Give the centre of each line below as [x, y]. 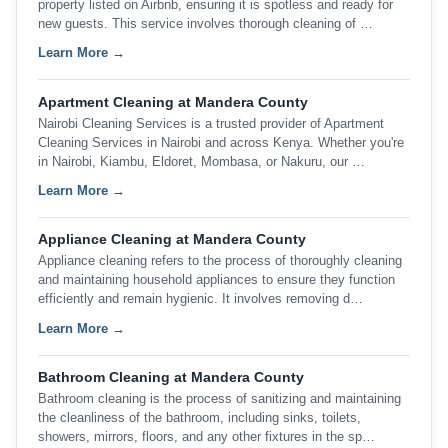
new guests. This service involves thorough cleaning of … [205, 23]
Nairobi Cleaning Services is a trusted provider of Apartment [210, 123]
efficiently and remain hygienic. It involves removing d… [200, 299]
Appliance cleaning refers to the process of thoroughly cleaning [219, 261]
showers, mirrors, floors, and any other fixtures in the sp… [206, 437]
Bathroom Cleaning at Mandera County [170, 377]
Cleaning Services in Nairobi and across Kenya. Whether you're [220, 142]
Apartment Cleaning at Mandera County [172, 101]
